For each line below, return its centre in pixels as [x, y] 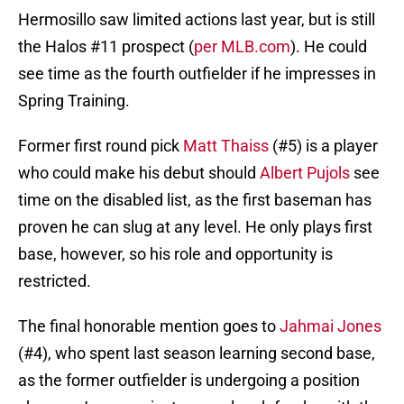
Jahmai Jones [331, 326]
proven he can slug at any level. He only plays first [195, 227]
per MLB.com [242, 47]
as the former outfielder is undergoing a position [189, 381]
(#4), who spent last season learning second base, [197, 353]
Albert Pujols [305, 173]
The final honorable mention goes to [149, 326]
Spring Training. [74, 101]
